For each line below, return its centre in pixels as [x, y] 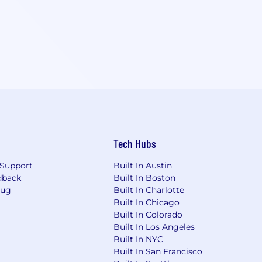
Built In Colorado [148, 215]
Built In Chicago [147, 202]
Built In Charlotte [149, 190]
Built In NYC [139, 239]
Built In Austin [143, 166]
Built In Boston [145, 178]
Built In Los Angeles [154, 227]
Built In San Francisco [158, 251]
